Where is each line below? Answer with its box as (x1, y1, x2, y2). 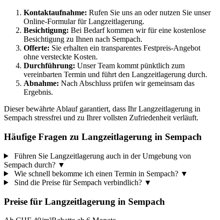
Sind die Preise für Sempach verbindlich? (14, 178, 142, 187)
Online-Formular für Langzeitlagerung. (24, 17, 144, 26)
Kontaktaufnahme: (24, 8, 87, 17)
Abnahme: (24, 79, 59, 88)
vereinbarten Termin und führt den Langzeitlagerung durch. (24, 70, 207, 79)
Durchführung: (24, 61, 75, 70)
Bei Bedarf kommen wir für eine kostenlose (69, 26, 206, 35)
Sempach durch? (4, 160, 55, 169)
